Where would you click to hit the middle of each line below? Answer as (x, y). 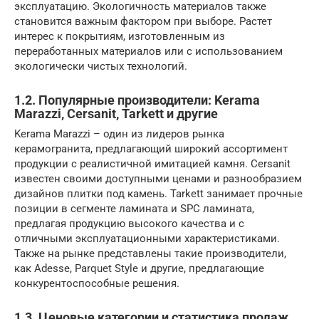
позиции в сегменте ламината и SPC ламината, (134, 208)
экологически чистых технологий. (101, 66)
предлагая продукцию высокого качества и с (129, 223)
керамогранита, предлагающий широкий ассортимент (151, 148)
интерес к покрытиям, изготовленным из (120, 36)
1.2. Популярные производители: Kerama (137, 100)
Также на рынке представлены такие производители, (150, 253)
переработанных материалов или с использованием (148, 51)
